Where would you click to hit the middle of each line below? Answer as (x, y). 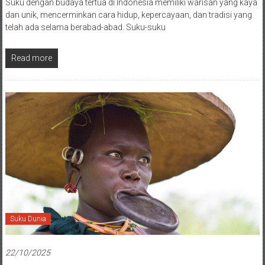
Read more (31, 58)
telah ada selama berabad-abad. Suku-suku (85, 28)
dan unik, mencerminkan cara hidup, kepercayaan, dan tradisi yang (128, 15)
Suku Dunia (28, 219)
